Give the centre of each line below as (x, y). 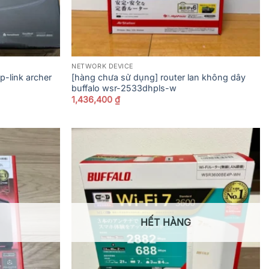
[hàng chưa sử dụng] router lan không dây (159, 77)
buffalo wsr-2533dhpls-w (124, 88)
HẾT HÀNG (166, 222)
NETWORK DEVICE (102, 66)
